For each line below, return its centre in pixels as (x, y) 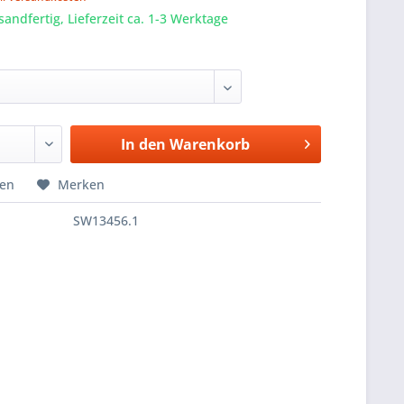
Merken (82, 185)
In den (143, 145)
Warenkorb (209, 145)
